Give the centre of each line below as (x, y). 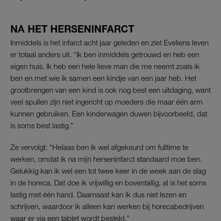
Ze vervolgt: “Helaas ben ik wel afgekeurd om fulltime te (99, 147)
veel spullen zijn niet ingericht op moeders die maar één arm (107, 101)
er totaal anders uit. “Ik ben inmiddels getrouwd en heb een (105, 54)
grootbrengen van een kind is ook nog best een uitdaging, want (110, 90)
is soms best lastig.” (42, 125)
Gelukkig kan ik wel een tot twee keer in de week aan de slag (108, 170)
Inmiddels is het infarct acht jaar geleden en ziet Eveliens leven (110, 42)
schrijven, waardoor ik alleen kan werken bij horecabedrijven (107, 206)
